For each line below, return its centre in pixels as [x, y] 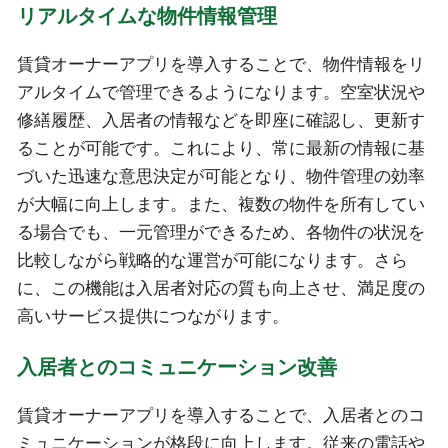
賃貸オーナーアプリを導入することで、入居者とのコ [220, 415]
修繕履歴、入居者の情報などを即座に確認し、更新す [220, 121]
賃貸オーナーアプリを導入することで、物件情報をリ [220, 65]
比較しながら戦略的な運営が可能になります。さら [212, 261]
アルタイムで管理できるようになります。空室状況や [220, 93]
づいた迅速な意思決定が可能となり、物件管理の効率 [220, 177]
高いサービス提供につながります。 [152, 317]
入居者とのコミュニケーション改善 [176, 366]
